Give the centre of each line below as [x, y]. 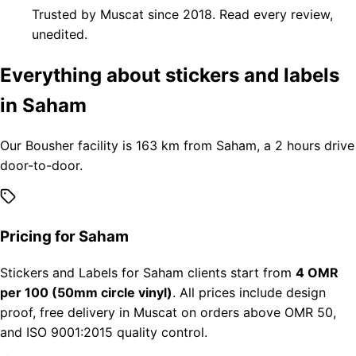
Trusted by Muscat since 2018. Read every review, [182, 14]
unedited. [60, 34]
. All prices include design [249, 292]
